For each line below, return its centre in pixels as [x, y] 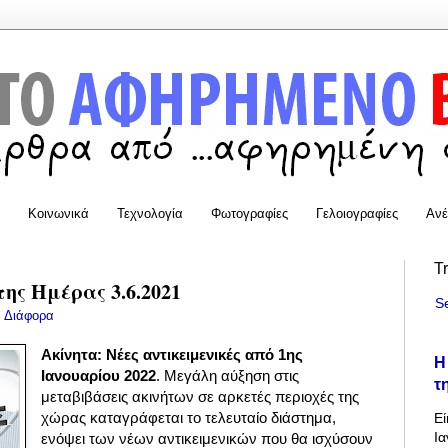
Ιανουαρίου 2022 [99, 376]
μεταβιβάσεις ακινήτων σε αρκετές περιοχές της [200, 397]
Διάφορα [29, 315]
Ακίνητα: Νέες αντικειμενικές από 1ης [172, 355]
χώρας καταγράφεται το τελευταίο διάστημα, [189, 418]
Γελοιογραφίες [357, 213]
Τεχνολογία [150, 213]
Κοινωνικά [58, 213]
